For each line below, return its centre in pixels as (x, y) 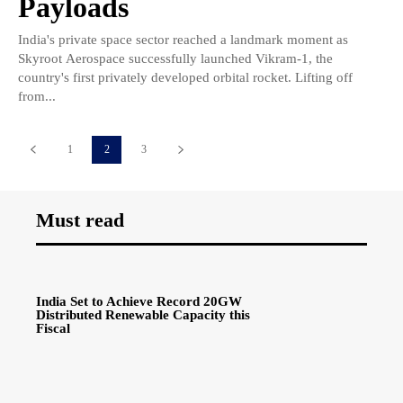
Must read (80, 219)
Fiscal (53, 329)
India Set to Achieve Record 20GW (139, 302)
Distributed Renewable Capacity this (143, 315)
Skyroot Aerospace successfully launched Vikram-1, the (175, 58)
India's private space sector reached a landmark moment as (183, 39)
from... (37, 96)
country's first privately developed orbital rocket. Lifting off (185, 77)
